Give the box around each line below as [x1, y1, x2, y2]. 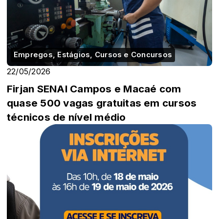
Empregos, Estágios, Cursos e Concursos [14, 50, 173, 59]
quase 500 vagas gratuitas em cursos [7, 96, 197, 109]
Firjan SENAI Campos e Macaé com [7, 82, 181, 95]
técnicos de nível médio [7, 110, 126, 123]
